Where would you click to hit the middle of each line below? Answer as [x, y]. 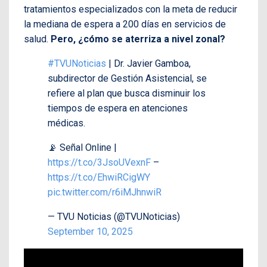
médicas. [66, 123]
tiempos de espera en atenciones [118, 108]
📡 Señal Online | [82, 147]
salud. [37, 39]
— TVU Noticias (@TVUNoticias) [114, 216]
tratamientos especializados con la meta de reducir [131, 9]
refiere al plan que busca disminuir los [127, 93]
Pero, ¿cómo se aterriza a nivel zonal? [138, 39]
